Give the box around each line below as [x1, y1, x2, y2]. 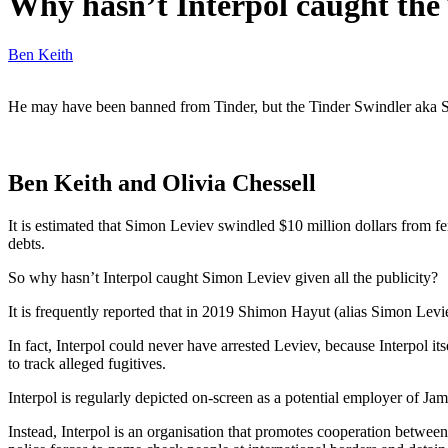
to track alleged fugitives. [8, 354, 166, 372]
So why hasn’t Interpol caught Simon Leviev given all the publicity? [8, 268, 438, 286]
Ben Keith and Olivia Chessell [8, 169, 316, 196]
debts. [8, 234, 45, 252]
